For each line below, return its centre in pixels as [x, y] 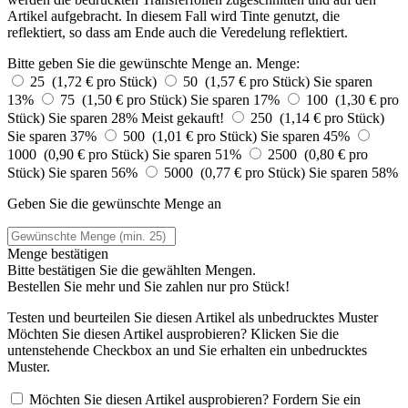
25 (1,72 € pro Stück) [95, 82]
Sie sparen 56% [95, 173]
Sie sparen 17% [237, 100]
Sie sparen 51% [199, 155]
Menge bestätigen [58, 254]
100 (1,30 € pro [352, 100]
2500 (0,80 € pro [318, 155]
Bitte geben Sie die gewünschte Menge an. [130, 64]
